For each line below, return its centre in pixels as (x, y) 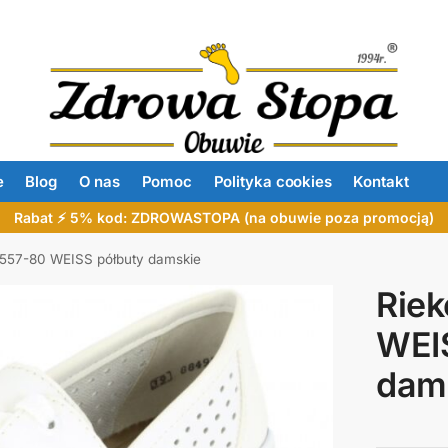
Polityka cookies (272, 181)
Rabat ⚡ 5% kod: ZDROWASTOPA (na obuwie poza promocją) (224, 217)
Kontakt (381, 181)
